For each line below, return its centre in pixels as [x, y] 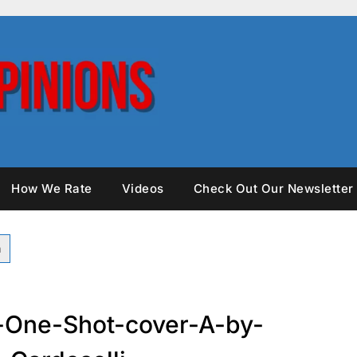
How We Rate [52, 188]
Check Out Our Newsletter [273, 188]
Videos [143, 188]
